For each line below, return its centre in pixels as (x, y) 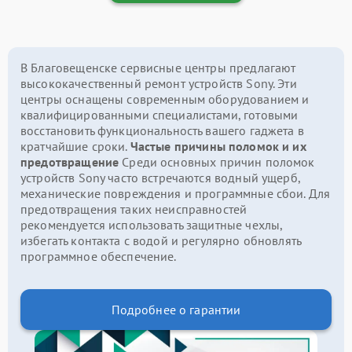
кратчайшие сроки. (75, 147)
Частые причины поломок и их (218, 147)
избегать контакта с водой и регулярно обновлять (161, 241)
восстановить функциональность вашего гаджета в (162, 131)
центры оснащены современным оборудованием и (165, 99)
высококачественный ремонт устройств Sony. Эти (159, 84)
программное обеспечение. (99, 257)
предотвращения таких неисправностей (134, 209)
